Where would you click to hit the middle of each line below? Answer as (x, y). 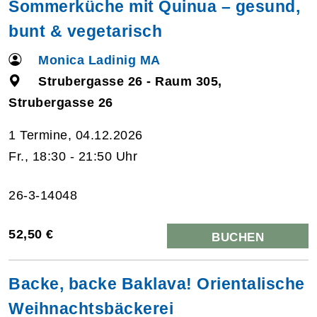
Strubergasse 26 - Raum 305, (130, 81)
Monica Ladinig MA (99, 60)
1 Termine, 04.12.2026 (76, 135)
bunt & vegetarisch (85, 31)
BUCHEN (238, 237)
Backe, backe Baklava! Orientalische (157, 283)
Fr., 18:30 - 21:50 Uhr (73, 156)
